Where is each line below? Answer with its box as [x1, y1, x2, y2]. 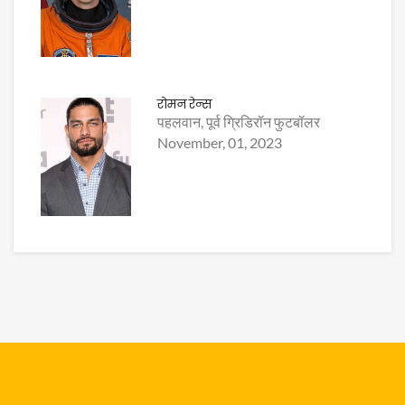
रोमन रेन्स [157, 95, 212, 114]
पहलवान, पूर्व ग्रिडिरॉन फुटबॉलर [157, 113, 321, 131]
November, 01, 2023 [157, 134, 283, 152]
